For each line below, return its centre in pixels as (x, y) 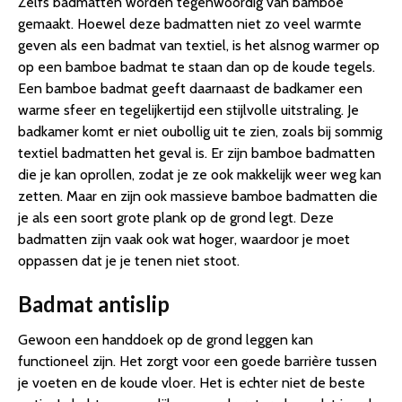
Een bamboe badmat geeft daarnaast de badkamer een (190, 89)
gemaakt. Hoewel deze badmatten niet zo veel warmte (190, 24)
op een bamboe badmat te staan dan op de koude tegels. (197, 67)
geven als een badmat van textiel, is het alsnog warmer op (199, 46)
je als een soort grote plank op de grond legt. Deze (176, 218)
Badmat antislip (94, 304)
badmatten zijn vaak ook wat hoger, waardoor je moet (184, 240)
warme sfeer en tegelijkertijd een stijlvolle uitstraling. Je (188, 110)
